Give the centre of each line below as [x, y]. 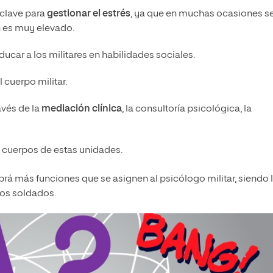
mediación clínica [82, 109]
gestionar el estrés [89, 14]
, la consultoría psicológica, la [187, 109]
